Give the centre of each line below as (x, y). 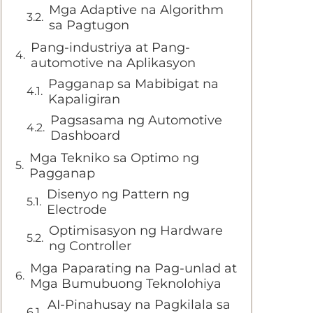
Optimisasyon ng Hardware (136, 231)
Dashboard (85, 136)
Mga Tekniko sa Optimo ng (114, 158)
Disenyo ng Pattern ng (118, 194)
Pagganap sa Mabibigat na (133, 84)
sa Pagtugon (89, 25)
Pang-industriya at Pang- (110, 48)
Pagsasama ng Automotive (136, 120)
